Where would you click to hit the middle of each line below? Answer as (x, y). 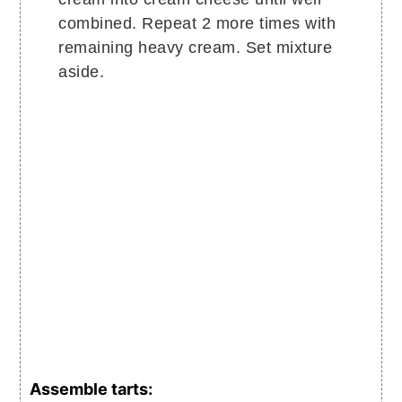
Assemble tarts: (92, 389)
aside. (82, 72)
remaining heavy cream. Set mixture (196, 48)
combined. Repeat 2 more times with (197, 24)
